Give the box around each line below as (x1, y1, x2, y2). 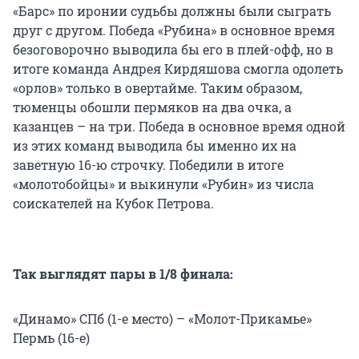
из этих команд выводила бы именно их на (13, 136, 296, 154)
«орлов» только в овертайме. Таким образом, (13, 79, 302, 96)
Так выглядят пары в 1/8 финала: (13, 264, 233, 282)
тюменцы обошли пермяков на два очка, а (13, 98, 292, 115)
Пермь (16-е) (13, 329, 90, 346)
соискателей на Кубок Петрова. (13, 194, 214, 212)
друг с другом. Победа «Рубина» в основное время (13, 21, 335, 38)
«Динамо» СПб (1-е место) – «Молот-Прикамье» (13, 309, 312, 327)
